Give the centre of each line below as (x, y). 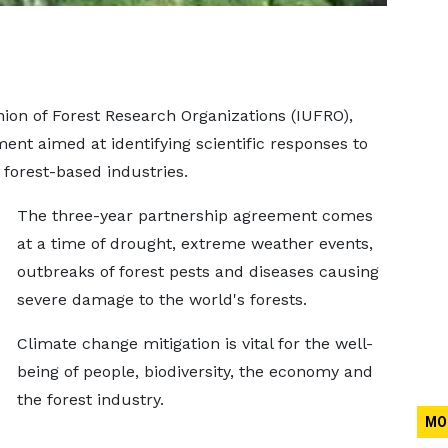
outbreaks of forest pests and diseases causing (197, 271)
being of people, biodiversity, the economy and (194, 371)
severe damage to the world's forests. (161, 299)
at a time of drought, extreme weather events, (194, 243)
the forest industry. (90, 399)
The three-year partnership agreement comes (194, 215)
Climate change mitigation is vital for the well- (194, 343)
